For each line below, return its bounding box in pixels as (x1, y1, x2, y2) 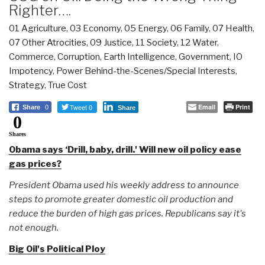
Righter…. (9, 1, 71, 19)
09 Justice (90, 37, 132, 48)
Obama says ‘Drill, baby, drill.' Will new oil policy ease (9, 144, 241, 155)
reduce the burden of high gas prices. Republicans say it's (9, 208, 246, 219)
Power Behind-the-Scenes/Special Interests (56, 65, 235, 76)
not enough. (9, 222, 59, 233)
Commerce (9, 51, 54, 62)
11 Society (135, 37, 177, 48)
